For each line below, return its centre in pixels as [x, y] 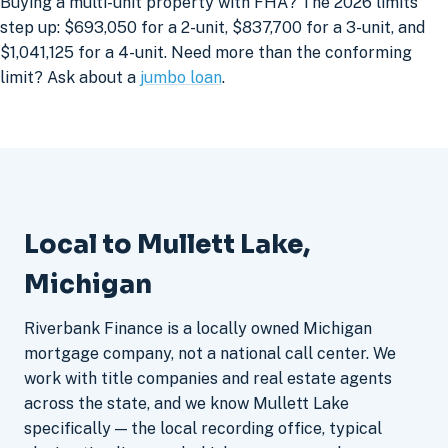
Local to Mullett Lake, [167, 243]
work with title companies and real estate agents [208, 378]
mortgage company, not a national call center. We [210, 353]
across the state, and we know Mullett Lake [186, 403]
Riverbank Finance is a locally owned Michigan [198, 328]
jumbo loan [181, 78]
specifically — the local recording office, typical [203, 428]
